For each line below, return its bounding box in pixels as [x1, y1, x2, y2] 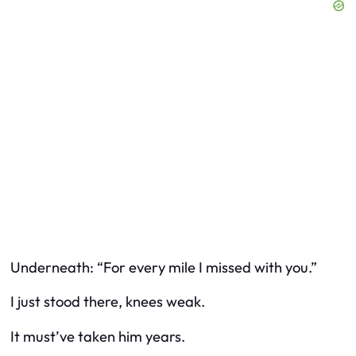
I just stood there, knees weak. [10, 292, 205, 311]
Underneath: [10, 257, 97, 277]
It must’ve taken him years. [10, 327, 185, 346]
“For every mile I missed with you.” [97, 257, 317, 277]
